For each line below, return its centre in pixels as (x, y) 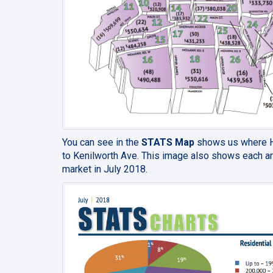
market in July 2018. (106, 169)
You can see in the (102, 142)
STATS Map (168, 142)
